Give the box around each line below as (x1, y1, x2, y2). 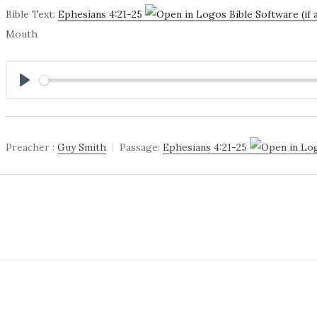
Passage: (120, 140, 161, 154)
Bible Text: (6, 8, 59, 21)
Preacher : (6, 140, 55, 154)
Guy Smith (57, 140, 107, 154)
